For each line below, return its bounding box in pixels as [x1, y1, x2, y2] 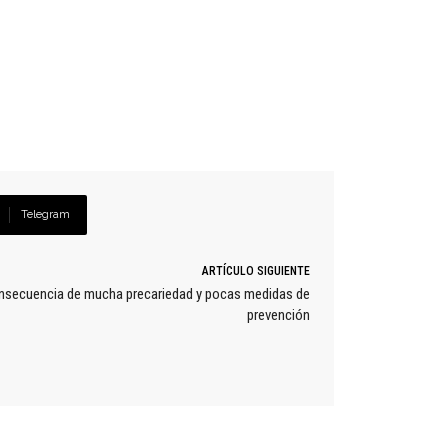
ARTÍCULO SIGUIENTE [201, 264, 310, 279]
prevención [246, 306, 310, 325]
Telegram [21, 208, 70, 222]
